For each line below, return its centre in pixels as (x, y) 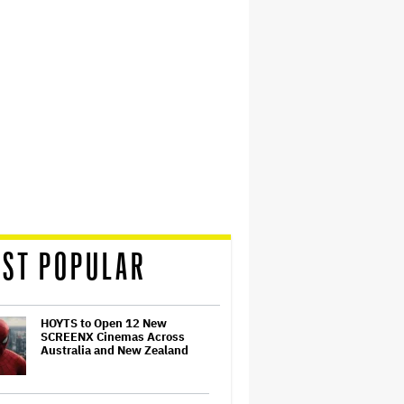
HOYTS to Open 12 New (104, 323)
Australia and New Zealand (115, 350)
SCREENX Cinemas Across (113, 337)
